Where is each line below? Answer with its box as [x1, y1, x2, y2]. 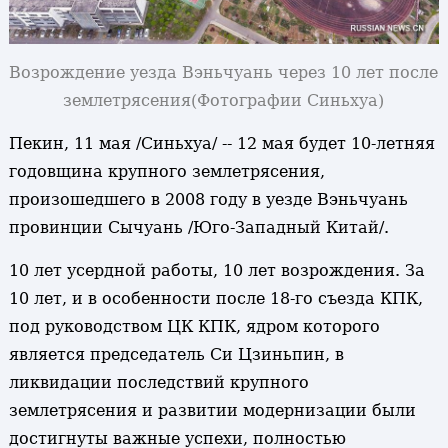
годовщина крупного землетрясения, [8, 162, 325, 182]
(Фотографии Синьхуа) [191, 91, 385, 111]
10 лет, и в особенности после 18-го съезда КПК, [8, 289, 423, 309]
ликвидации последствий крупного [8, 373, 309, 393]
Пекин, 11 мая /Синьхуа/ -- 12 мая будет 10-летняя [8, 134, 435, 154]
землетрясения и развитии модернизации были [8, 401, 416, 421]
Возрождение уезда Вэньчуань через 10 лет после [9, 63, 439, 83]
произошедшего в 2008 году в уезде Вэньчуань [8, 190, 408, 210]
